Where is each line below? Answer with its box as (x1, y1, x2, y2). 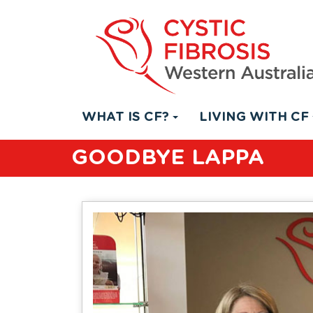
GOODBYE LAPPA (71, 147, 264, 168)
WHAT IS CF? (82, 111, 169, 124)
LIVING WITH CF (199, 111, 309, 124)
